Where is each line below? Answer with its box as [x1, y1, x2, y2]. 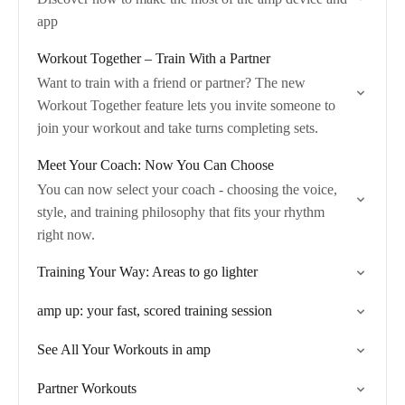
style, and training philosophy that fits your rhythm [37, 204, 325, 220]
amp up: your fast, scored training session [37, 303, 272, 318]
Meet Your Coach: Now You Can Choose [37, 157, 274, 173]
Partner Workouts [37, 381, 137, 396]
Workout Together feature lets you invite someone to [37, 98, 335, 113]
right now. [37, 227, 95, 242]
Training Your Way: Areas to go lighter [37, 264, 258, 279]
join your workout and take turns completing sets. [37, 120, 318, 136]
